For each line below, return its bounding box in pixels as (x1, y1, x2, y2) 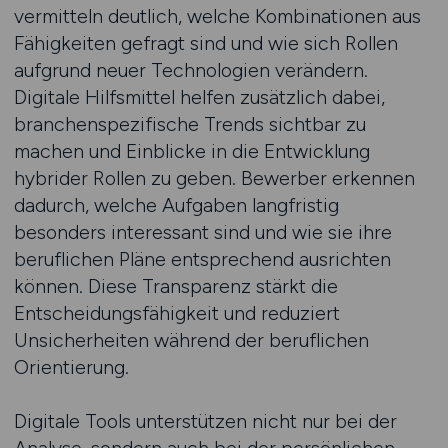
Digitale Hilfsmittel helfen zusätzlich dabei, (13, 85, 385, 109)
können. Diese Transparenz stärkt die (13, 274, 338, 298)
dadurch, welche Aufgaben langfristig (13, 193, 339, 217)
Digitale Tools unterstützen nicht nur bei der (13, 409, 397, 433)
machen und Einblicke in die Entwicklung (13, 139, 370, 163)
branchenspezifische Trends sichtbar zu (13, 112, 366, 136)
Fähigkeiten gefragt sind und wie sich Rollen (13, 31, 398, 55)
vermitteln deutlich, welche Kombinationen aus (13, 4, 421, 28)
